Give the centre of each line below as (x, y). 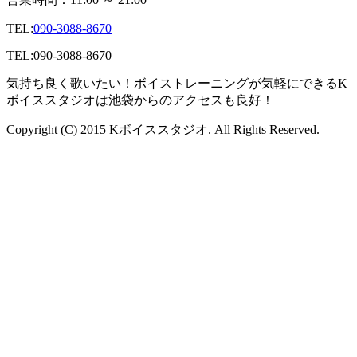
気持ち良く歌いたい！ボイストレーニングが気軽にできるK (177, 84)
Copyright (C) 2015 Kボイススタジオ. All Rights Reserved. (163, 130)
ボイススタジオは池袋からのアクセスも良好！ (140, 100)
